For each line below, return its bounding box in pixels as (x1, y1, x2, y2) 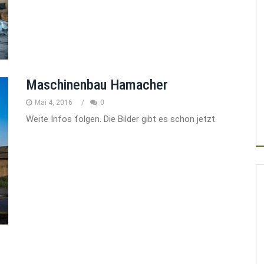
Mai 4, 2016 (35, 98, 72, 107)
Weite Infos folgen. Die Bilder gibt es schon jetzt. (26, 114, 217, 125)
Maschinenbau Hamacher (26, 77, 168, 94)
